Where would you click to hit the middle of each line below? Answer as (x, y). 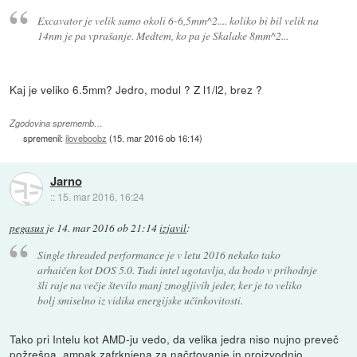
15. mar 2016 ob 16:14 (156, 137)
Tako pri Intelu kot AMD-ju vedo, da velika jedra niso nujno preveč (175, 338)
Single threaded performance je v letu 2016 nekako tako (159, 255)
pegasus (27, 228)
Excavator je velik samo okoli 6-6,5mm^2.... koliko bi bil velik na (178, 21)
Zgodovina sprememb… (57, 123)
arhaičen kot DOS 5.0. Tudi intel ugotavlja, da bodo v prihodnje (177, 270)
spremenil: (45, 137)
